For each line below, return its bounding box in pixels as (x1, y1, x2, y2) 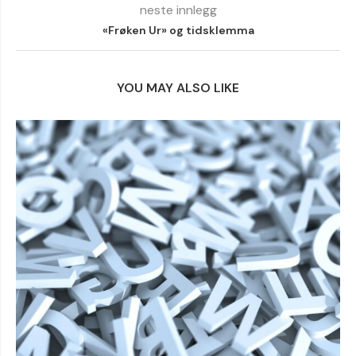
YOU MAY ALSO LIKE (117, 79, 239, 96)
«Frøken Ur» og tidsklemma (102, 23, 254, 37)
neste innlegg (139, 2, 217, 18)
